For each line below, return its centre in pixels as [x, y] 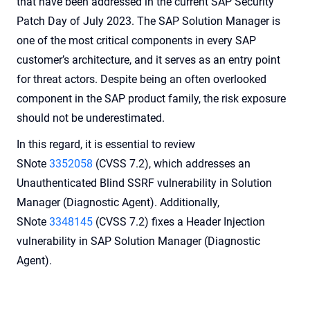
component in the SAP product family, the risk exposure [151, 99]
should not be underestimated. [91, 118]
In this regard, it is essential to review [106, 145]
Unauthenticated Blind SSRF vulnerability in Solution [144, 183]
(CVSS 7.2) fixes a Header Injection [179, 222]
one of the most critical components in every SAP [136, 41]
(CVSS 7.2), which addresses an [172, 164]
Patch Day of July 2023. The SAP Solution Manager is [148, 21]
